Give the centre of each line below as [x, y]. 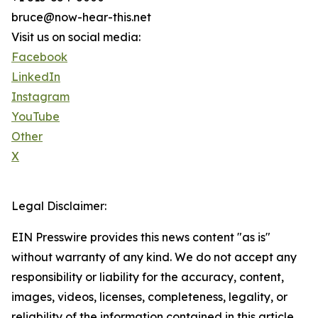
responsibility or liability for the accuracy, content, [148, 277]
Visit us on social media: [76, 37]
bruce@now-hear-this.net [81, 17]
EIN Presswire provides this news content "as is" [141, 237]
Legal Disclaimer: [59, 206]
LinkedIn [36, 77]
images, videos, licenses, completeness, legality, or [149, 297]
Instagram [40, 97]
